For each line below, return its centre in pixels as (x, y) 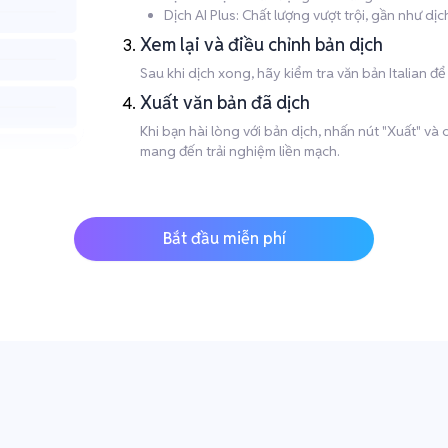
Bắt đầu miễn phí (224, 238)
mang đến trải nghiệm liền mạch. (240, 151)
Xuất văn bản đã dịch (225, 102)
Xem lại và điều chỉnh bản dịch (261, 44)
